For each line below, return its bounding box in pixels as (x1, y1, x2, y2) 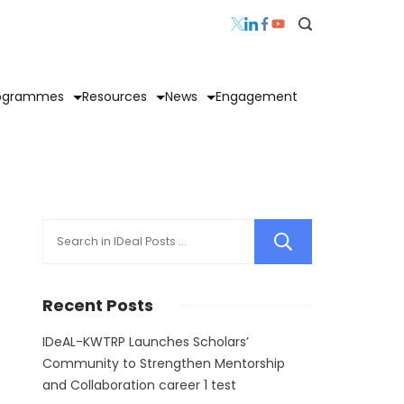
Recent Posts (41, 294, 153, 317)
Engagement (216, 87, 298, 106)
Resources (82, 87, 147, 106)
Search (337, 232, 392, 252)
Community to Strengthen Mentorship (41, 354, 285, 373)
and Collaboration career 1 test (41, 376, 236, 395)
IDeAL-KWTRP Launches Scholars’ (41, 333, 249, 352)
